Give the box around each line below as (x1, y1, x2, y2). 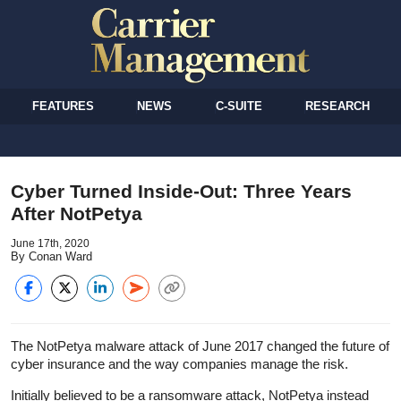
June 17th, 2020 (11, 236, 90, 250)
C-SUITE (215, 98, 262, 113)
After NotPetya (11, 202, 142, 224)
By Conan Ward (11, 249, 92, 263)
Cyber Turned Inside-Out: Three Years (11, 180, 352, 201)
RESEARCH (304, 98, 370, 113)
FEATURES (32, 98, 95, 113)
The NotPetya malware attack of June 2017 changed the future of (11, 337, 389, 354)
